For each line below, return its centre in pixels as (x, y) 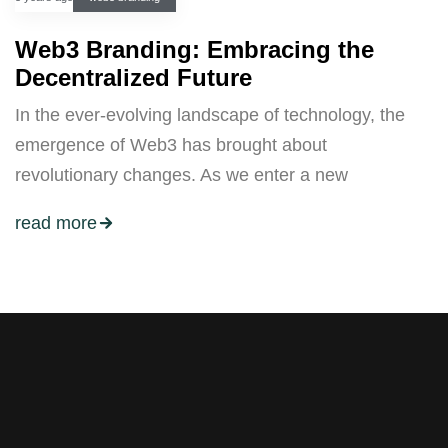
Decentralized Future (133, 78)
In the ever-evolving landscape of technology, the (210, 115)
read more (56, 222)
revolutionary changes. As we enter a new (181, 175)
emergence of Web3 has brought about (171, 145)
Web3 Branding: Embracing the (194, 50)
